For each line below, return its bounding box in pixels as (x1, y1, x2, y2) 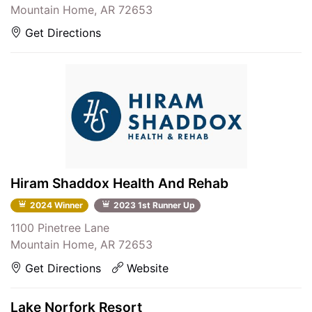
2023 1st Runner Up (111, 200, 196, 211)
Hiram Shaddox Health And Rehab (10, 174, 228, 192)
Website (123, 260, 169, 275)
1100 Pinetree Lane (10, 220, 109, 235)
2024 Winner (27, 200, 83, 211)
